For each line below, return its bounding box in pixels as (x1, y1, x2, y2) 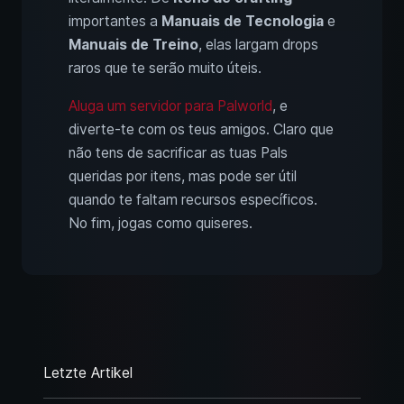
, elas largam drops (198, 36, 318, 54)
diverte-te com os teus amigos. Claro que (69, 121, 334, 139)
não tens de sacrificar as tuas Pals (69, 144, 288, 162)
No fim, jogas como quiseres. (69, 215, 252, 233)
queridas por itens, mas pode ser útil (69, 168, 297, 186)
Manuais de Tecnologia (161, 13, 324, 31)
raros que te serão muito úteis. (69, 60, 262, 78)
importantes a (69, 13, 161, 31)
